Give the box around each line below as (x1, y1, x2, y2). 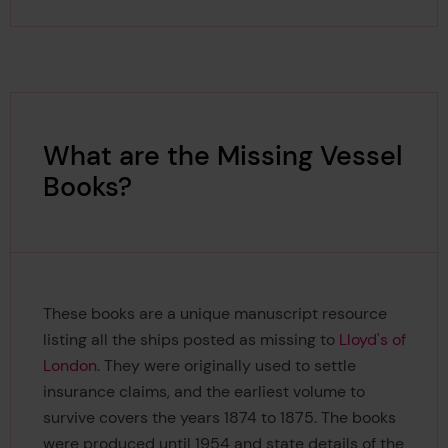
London (42, 354, 97, 376)
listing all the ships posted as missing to (42, 328, 339, 350)
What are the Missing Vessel (42, 139, 402, 174)
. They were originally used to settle (96, 354, 356, 376)
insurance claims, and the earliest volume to (42, 380, 365, 402)
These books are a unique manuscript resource (42, 302, 387, 324)
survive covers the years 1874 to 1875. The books (42, 406, 396, 428)
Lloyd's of (338, 328, 406, 350)
